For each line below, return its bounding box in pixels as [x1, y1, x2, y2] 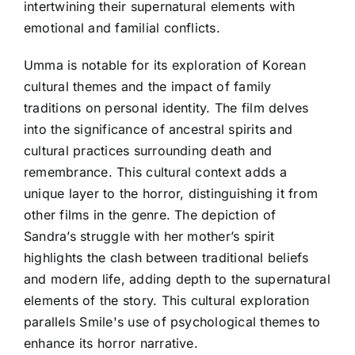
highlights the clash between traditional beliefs [24, 249, 309, 265]
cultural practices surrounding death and [24, 142, 273, 158]
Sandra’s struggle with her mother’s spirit [24, 227, 275, 244]
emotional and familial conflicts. [24, 19, 220, 36]
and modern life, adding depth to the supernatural [24, 270, 330, 287]
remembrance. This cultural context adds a [24, 163, 287, 180]
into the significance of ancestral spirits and [24, 120, 293, 137]
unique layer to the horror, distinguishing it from [24, 185, 318, 201]
